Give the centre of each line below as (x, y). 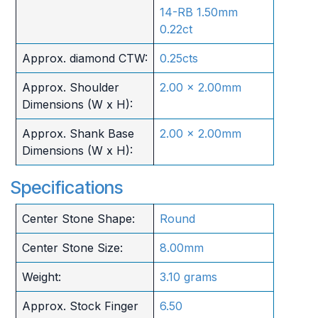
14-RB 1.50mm (198, 12)
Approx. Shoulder (70, 87)
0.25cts (179, 58)
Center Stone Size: (72, 247)
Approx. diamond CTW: (84, 58)
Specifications (67, 187)
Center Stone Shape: (78, 218)
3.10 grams (188, 276)
